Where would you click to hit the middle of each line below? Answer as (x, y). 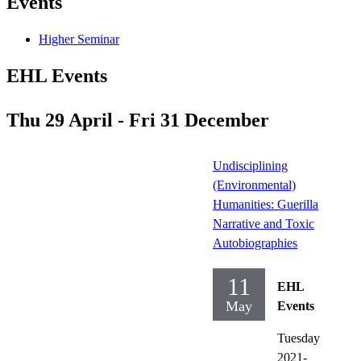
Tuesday (299, 338)
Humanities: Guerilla (266, 204)
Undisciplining (250, 165)
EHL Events (57, 75)
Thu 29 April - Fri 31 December (138, 120)
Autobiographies (255, 243)
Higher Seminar (79, 39)
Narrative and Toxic (263, 223)
